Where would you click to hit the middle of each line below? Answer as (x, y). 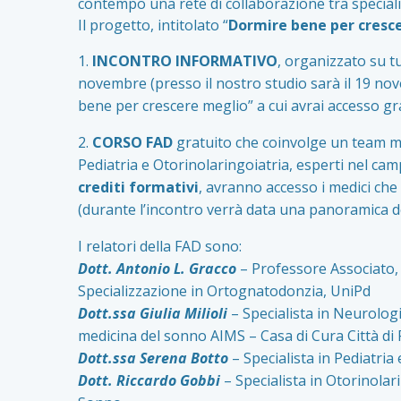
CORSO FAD (131, 142)
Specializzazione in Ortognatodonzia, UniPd (224, 290)
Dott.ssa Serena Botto (153, 358)
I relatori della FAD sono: (160, 246)
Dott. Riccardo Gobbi (149, 380)
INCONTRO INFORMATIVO (185, 60)
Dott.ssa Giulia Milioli (153, 313)
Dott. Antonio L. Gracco (157, 268)
